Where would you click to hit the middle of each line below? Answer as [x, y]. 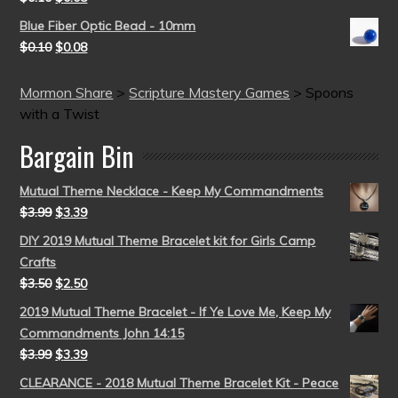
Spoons [330, 92]
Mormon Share [67, 92]
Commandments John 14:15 [102, 333]
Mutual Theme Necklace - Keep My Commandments [172, 191]
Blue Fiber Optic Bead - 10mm [108, 26]
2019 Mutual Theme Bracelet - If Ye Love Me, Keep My [175, 312]
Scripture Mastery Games [210, 92]
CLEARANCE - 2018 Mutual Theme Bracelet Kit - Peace [179, 383]
